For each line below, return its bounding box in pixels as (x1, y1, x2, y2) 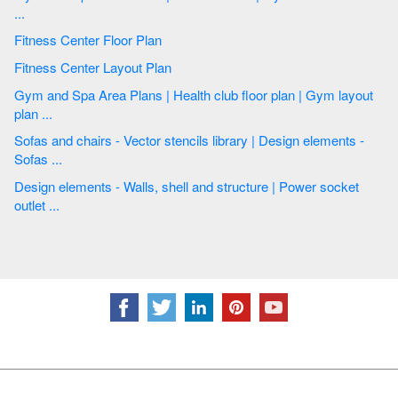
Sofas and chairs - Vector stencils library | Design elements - (14, 131, 364, 150)
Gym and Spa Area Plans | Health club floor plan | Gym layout (14, 84, 373, 104)
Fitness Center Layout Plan (14, 57, 171, 76)
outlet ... (49, 195, 63, 214)
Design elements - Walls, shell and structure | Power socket (14, 176, 359, 195)
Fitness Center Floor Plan (14, 30, 162, 50)
